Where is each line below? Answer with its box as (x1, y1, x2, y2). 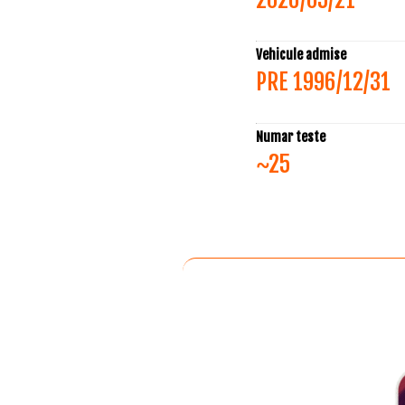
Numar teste (255, 127, 325, 146)
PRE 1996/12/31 (255, 67, 391, 96)
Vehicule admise (255, 45, 346, 63)
